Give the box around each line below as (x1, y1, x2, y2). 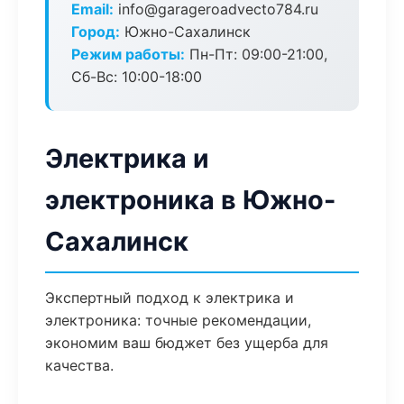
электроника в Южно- (45, 184, 336, 216)
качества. (45, 356, 114, 374)
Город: (71, 23, 120, 41)
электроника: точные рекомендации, (45, 311, 311, 329)
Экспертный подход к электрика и (45, 289, 294, 307)
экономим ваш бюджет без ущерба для (45, 334, 328, 352)
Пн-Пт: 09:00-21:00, (185, 45, 327, 63)
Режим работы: (71, 45, 185, 63)
